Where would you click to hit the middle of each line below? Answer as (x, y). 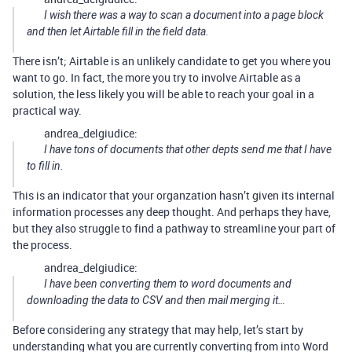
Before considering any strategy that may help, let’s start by (158, 330)
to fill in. (45, 166)
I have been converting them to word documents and (168, 284)
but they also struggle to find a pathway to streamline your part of (174, 229)
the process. (42, 245)
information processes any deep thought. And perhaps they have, (172, 212)
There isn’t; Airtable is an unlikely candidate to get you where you (172, 61)
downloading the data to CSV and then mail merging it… (156, 301)
